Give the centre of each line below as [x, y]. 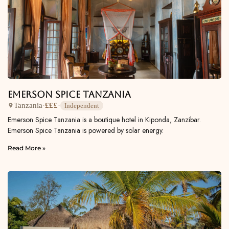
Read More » [27, 148]
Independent [82, 105]
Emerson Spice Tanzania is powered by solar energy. [86, 130]
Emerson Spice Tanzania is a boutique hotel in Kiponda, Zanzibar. [104, 119]
